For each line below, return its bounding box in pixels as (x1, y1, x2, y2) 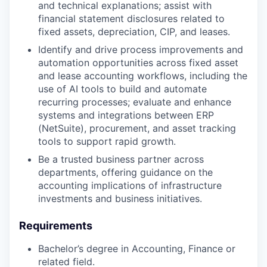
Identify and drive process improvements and (38, 43, 243, 55)
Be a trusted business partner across (38, 153, 204, 165)
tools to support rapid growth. (38, 135, 176, 147)
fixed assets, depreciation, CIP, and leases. (38, 25, 230, 38)
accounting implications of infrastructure (38, 179, 222, 191)
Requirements (19, 219, 92, 232)
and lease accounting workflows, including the (38, 69, 247, 82)
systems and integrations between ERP (38, 108, 214, 121)
